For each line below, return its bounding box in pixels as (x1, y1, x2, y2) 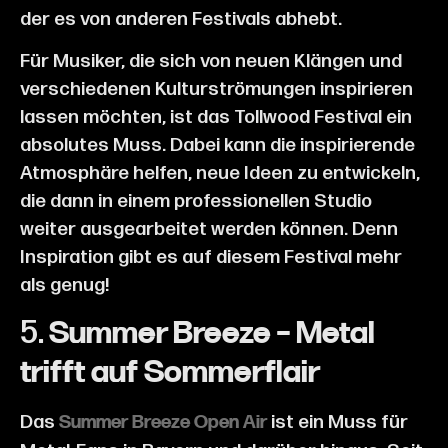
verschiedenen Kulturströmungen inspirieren (20, 78, 413, 102)
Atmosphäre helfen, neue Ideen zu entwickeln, (20, 162, 420, 186)
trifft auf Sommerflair (20, 357, 320, 390)
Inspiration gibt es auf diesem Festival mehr (20, 246, 402, 270)
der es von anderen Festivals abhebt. (20, 7, 342, 31)
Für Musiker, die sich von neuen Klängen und (20, 50, 402, 74)
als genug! (20, 274, 109, 298)
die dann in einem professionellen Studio (20, 190, 372, 214)
